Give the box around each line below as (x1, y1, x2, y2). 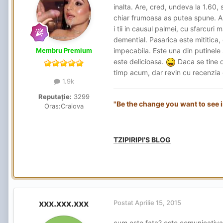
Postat (113, 199, 135, 207)
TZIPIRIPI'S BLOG (113, 135, 171, 144)
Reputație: (38, 92, 72, 101)
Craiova (60, 102, 84, 110)
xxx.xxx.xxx (39, 198, 89, 209)
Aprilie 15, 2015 (135, 199, 181, 207)
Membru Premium (35, 46, 92, 54)
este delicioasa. (113, 57, 166, 66)
